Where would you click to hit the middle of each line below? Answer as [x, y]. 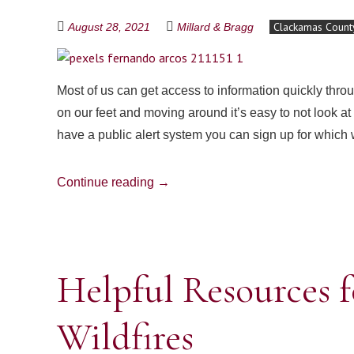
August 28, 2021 [109, 27]
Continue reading [107, 182]
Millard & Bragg [215, 27]
